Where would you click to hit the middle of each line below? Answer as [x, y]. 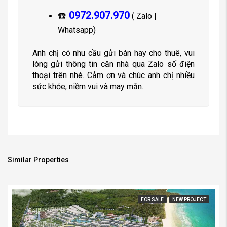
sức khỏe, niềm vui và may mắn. [88, 86]
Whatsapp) [77, 30]
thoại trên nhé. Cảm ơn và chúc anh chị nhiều [113, 75]
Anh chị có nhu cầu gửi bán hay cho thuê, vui [113, 53]
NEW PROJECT [189, 199]
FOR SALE [152, 199]
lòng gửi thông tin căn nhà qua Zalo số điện [113, 64]
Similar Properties [38, 160]
